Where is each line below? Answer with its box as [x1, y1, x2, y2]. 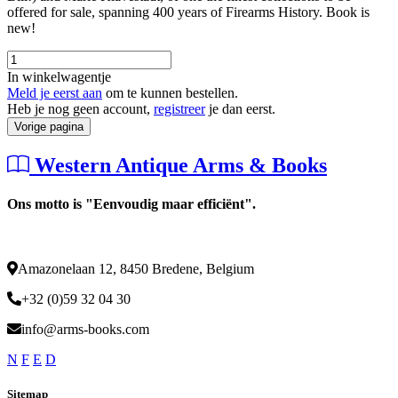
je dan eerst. [205, 100, 275, 116]
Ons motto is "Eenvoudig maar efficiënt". [7, 195, 256, 211]
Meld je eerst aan [7, 84, 102, 100]
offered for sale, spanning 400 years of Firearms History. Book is [7, 4, 370, 20]
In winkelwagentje [7, 68, 111, 84]
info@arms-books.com [21, 322, 149, 338]
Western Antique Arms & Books [35, 153, 327, 177]
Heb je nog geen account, [7, 100, 154, 116]
